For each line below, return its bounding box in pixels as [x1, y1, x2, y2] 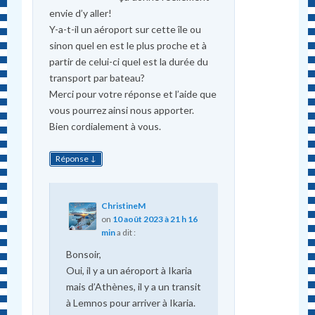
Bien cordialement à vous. [49, 120, 161, 132]
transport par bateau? [49, 71, 145, 84]
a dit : [116, 226, 136, 238]
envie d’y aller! [49, 6, 112, 19]
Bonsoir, [65, 247, 101, 260]
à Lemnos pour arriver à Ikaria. [65, 296, 195, 309]
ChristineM [101, 200, 146, 211]
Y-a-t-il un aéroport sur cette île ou [49, 22, 201, 35]
